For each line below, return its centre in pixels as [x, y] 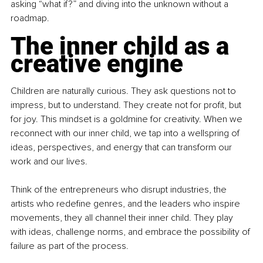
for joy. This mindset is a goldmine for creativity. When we [128, 119]
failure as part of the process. [70, 246]
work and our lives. [49, 162]
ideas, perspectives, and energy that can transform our [122, 148]
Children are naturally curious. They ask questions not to [124, 91]
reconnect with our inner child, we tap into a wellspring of [126, 134]
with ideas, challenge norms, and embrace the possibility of [131, 232]
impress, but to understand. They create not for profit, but [127, 105]
